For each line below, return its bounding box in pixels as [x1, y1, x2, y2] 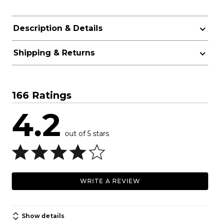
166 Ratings [12, 89, 72, 101]
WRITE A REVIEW [80, 177, 140, 185]
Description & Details [13, 24, 103, 33]
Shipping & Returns [13, 48, 95, 57]
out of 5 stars [65, 129, 109, 138]
